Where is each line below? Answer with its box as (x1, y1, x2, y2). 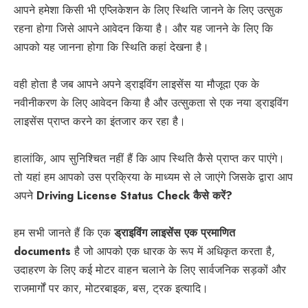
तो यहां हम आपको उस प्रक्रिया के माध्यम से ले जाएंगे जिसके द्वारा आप (14, 169, 293, 186)
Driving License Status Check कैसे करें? (36, 188, 232, 204)
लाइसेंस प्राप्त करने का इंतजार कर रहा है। (14, 113, 186, 130)
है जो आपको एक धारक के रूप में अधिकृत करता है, (71, 243, 275, 260)
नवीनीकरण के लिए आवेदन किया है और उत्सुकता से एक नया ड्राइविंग (14, 95, 288, 111)
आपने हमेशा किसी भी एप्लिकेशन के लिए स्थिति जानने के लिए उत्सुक (14, 2, 283, 19)
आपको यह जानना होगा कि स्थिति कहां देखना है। (14, 39, 209, 56)
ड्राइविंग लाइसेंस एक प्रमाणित (114, 225, 235, 241)
